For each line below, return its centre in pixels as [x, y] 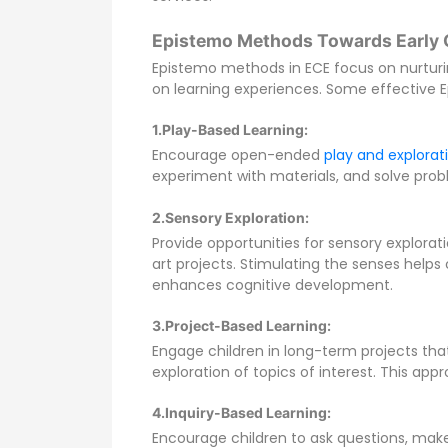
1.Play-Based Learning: [230, 130]
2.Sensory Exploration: [230, 217]
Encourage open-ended [238, 155]
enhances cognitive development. [272, 284]
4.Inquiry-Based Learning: [241, 413]
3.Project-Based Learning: [241, 326]
